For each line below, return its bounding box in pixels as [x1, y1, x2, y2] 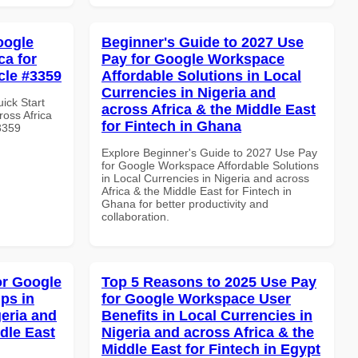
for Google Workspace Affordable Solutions [101, 158, 319, 172]
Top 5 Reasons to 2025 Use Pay [101, 273, 316, 290]
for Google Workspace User [101, 290, 291, 307]
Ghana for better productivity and [101, 197, 268, 210]
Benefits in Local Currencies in [101, 307, 312, 324]
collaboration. [101, 209, 169, 223]
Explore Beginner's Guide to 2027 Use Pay [101, 145, 317, 159]
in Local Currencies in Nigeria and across [101, 171, 309, 185]
